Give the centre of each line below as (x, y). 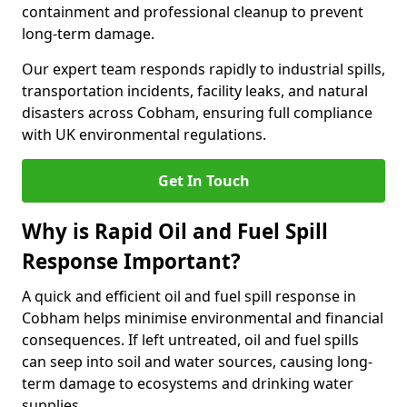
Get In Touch (203, 181)
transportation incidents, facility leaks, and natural (195, 91)
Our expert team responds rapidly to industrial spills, (203, 69)
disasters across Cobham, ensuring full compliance (197, 113)
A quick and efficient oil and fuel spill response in (189, 296)
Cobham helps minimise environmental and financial (203, 318)
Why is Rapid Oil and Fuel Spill (175, 231)
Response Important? (131, 261)
